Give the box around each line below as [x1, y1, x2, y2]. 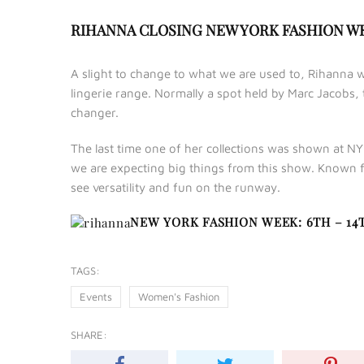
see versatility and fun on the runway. [71, 180, 280, 194]
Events [80, 290, 112, 304]
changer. [71, 105, 119, 119]
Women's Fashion [138, 290, 219, 304]
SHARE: [71, 328, 107, 342]
